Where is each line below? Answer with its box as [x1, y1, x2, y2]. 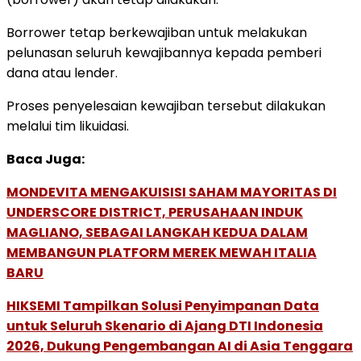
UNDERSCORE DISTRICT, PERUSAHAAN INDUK [6, 202, 303, 222]
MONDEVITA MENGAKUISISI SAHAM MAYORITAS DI [6, 182, 337, 201]
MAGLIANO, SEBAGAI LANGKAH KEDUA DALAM [6, 222, 308, 242]
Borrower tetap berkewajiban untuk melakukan [6, 23, 307, 42]
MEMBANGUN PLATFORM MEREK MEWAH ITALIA [6, 243, 317, 262]
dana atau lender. [6, 63, 118, 82]
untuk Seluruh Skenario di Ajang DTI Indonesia [6, 316, 323, 335]
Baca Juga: [6, 149, 85, 168]
